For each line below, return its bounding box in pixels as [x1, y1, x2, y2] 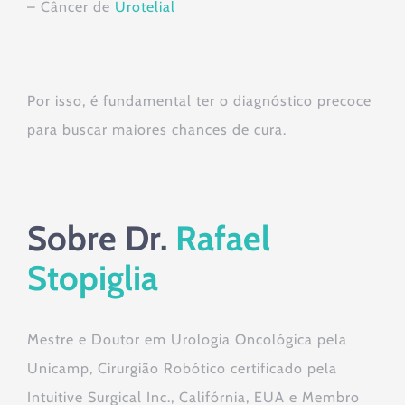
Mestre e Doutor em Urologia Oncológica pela [27, 331, 347, 349]
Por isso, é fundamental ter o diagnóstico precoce [27, 92, 372, 110]
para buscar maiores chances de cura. [27, 121, 287, 139]
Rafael [175, 217, 270, 260]
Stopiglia [27, 257, 158, 300]
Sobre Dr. [27, 217, 175, 260]
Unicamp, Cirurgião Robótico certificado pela [27, 360, 337, 378]
